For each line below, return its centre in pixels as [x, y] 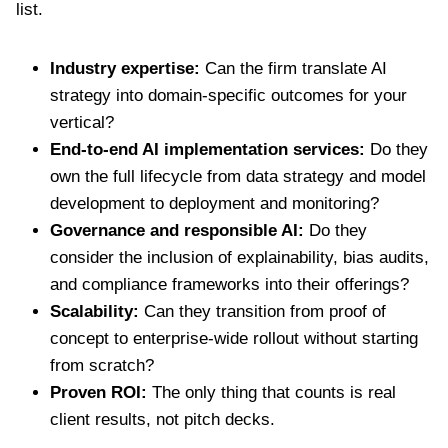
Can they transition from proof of [265, 311]
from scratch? [102, 365]
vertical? [82, 122]
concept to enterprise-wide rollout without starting [234, 338]
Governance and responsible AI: [179, 230]
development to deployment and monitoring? [214, 203]
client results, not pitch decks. [162, 419]
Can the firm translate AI [293, 68]
